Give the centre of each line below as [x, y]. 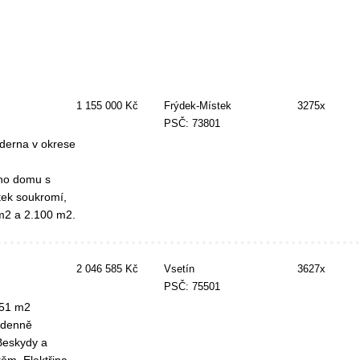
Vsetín [179, 269]
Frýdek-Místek [197, 106]
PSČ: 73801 [192, 124]
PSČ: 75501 [192, 287]
